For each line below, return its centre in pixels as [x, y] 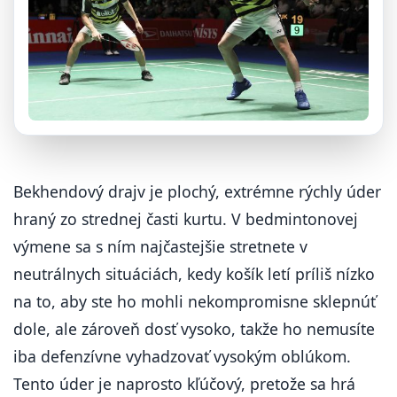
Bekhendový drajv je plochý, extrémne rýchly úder [197, 191]
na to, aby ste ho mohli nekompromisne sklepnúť [195, 301]
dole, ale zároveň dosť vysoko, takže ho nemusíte [194, 329]
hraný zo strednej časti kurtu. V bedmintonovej [186, 219]
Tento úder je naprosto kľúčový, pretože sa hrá [184, 384]
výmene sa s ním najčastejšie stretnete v [160, 246]
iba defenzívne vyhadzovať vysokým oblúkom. [182, 356]
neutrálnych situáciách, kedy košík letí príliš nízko [194, 274]
